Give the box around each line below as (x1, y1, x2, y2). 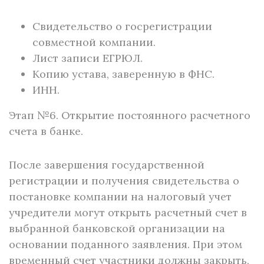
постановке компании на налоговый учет (9, 190, 232, 203)
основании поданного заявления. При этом (9, 237, 242, 251)
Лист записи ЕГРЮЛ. (32, 51, 143, 65)
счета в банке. (9, 124, 83, 138)
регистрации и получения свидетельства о (9, 174, 239, 187)
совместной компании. (32, 35, 156, 49)
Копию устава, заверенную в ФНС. (32, 67, 214, 81)
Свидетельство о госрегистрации (32, 19, 212, 33)
